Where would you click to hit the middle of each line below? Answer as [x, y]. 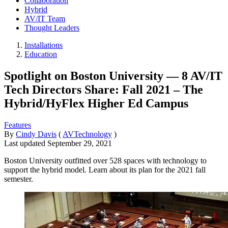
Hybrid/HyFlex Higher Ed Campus [96, 103]
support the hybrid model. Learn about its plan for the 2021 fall [105, 169]
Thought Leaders [52, 28]
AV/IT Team [45, 19]
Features [18, 125]
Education [41, 54]
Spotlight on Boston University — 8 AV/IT [113, 76]
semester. [19, 179]
